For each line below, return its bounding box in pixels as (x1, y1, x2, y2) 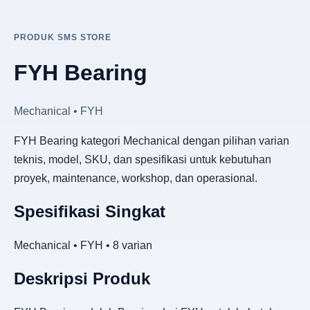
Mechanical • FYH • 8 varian (14, 239, 152, 251)
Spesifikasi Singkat (14, 201, 165, 221)
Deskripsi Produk (14, 268, 150, 288)
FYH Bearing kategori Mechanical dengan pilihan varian (14, 134, 289, 147)
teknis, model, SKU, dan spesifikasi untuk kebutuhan (14, 153, 271, 165)
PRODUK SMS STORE (14, 33, 112, 42)
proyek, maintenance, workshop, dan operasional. (14, 172, 257, 184)
